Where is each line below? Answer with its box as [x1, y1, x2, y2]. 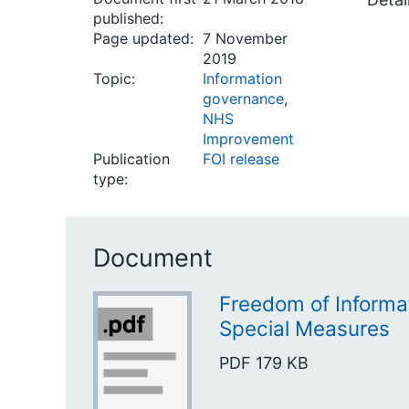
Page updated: [93, 29, 194, 47]
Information [203, 69, 282, 88]
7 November [203, 29, 288, 47]
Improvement [203, 130, 294, 148]
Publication [93, 150, 170, 168]
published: [93, 9, 163, 27]
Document [93, 243, 213, 273]
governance [203, 89, 284, 108]
